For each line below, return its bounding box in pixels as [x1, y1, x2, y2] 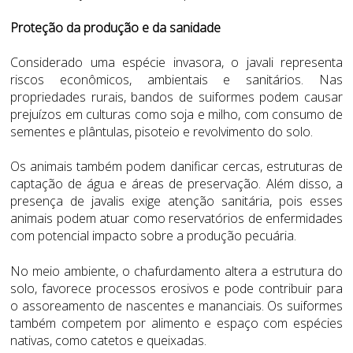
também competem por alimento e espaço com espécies [10, 314, 343, 332]
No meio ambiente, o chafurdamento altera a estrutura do [10, 262, 343, 280]
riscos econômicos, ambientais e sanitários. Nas [10, 71, 343, 89]
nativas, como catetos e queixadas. [10, 331, 206, 349]
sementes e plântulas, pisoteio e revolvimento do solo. [10, 123, 313, 141]
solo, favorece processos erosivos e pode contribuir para [10, 279, 343, 297]
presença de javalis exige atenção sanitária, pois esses [10, 192, 343, 210]
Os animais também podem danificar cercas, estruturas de [10, 158, 343, 176]
